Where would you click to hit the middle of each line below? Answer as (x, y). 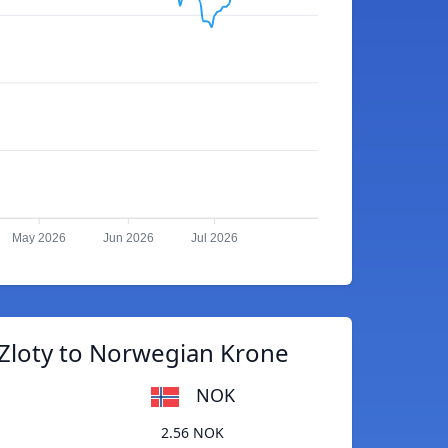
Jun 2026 (128, 238)
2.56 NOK (192, 433)
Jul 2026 (215, 238)
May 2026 (39, 238)
